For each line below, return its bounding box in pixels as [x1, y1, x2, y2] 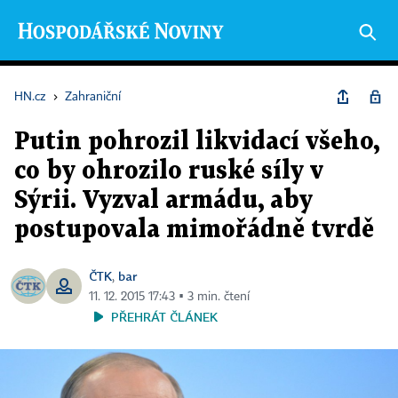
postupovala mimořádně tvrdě [14, 219, 374, 242]
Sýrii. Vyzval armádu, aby [14, 189, 313, 212]
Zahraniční [65, 91, 121, 103]
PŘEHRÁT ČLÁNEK [111, 309, 218, 324]
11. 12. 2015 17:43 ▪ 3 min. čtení [89, 291, 250, 303]
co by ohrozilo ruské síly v [14, 160, 323, 183]
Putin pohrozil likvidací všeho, [14, 131, 379, 154]
